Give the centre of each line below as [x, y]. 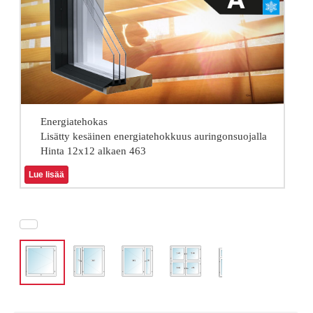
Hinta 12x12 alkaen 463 [93, 151]
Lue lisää [46, 174]
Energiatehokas [74, 121]
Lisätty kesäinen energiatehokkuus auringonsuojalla [153, 136]
